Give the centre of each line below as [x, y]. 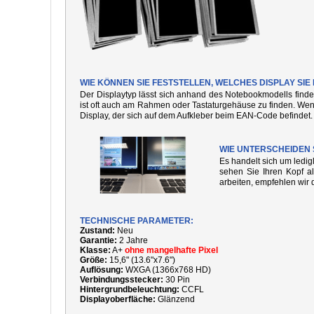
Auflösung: [103, 270]
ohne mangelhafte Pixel [171, 250]
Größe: [94, 260]
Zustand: [97, 231]
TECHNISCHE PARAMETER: [137, 221]
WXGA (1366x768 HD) [168, 270]
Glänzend [175, 299]
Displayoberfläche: [118, 299]
